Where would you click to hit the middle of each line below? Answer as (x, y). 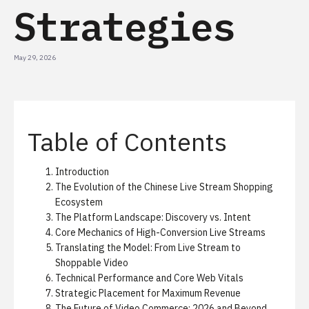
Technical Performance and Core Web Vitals (149, 278)
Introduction (82, 172)
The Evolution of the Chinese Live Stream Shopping (164, 187)
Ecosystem (79, 202)
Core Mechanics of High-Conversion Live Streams (160, 232)
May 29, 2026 (35, 58)
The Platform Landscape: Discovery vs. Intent (153, 217)
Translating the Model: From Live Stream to (148, 248)
